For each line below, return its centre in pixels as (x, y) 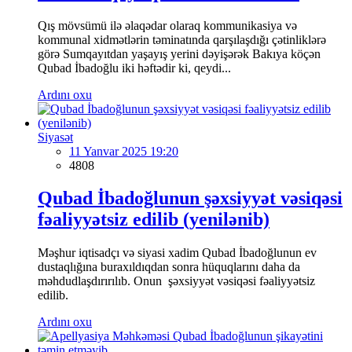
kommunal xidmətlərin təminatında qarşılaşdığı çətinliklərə (182, 39)
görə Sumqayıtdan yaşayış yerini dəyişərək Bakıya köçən (179, 53)
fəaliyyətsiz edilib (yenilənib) (154, 220)
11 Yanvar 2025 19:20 (124, 151)
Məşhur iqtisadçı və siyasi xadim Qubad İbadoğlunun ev (177, 253)
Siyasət (55, 137)
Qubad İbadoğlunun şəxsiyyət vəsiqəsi (190, 198)
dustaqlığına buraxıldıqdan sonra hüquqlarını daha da (169, 267)
